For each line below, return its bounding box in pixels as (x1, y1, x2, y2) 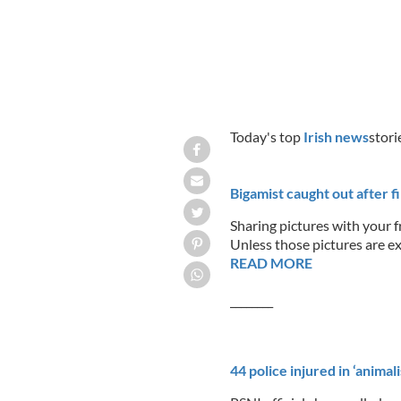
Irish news (303, 127, 369, 145)
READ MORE (229, 253, 312, 271)
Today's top (229, 127, 303, 145)
